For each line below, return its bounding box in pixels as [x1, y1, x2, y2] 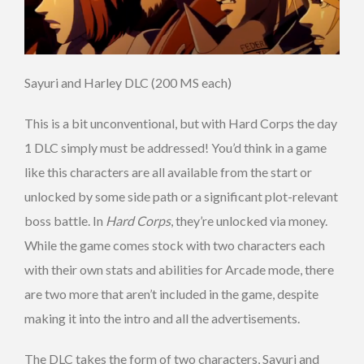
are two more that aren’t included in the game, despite [24, 285, 318, 301]
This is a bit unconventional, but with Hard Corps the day [24, 115, 337, 131]
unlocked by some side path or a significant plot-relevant [24, 188, 338, 204]
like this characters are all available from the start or [24, 163, 312, 180]
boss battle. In [24, 212, 106, 228]
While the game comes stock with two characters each [24, 236, 325, 253]
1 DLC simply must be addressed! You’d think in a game [24, 139, 327, 155]
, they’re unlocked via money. [171, 212, 327, 228]
